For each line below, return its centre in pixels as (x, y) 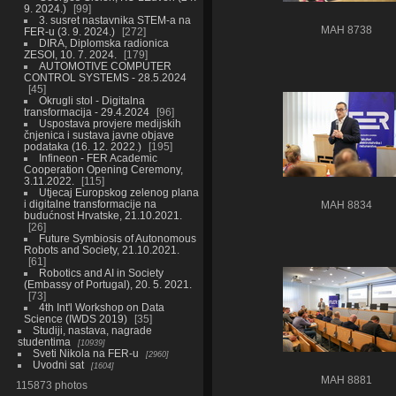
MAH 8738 (346, 30)
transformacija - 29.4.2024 (86, 111)
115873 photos (51, 385)
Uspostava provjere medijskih (110, 123)
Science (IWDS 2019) (76, 318)
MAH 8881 (346, 380)
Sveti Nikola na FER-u (85, 353)
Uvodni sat (58, 364)
